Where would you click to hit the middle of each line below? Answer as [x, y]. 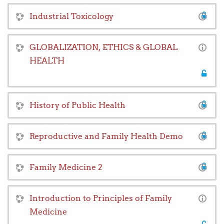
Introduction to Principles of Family [101, 198]
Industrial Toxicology [71, 16]
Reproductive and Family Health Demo [106, 136]
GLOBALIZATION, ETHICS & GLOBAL [103, 47]
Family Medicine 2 [66, 167]
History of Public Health [77, 105]
